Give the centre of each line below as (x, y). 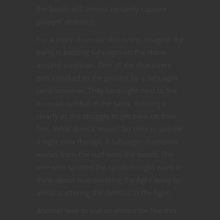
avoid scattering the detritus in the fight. (104, 193)
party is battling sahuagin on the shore (101, 52)
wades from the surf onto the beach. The (105, 154)
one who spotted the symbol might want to (109, 167)
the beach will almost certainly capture (101, 9)
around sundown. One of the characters (104, 65)
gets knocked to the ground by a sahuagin (107, 78)
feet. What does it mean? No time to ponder (110, 129)
